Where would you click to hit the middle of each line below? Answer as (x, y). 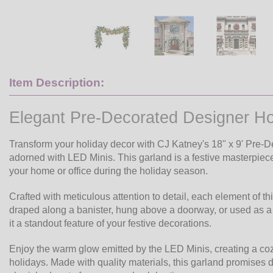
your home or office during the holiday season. (108, 171)
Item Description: (57, 82)
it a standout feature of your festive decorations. (110, 223)
